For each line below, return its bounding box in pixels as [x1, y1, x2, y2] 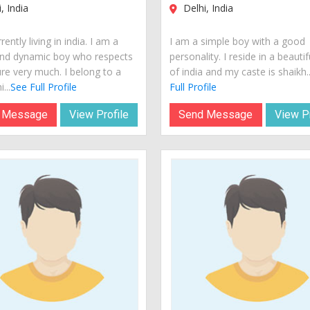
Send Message [179, 107, 253, 121]
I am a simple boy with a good [170, 34, 306, 48]
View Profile [69, 107, 129, 121]
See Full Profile [10, 80, 77, 93]
